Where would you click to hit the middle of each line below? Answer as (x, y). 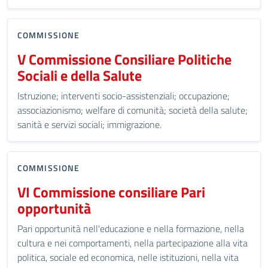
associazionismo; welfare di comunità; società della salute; (133, 110)
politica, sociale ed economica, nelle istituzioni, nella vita (128, 257)
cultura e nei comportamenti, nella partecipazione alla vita (133, 243)
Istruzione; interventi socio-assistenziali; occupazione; (124, 96)
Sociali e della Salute (80, 75)
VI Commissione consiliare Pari (111, 192)
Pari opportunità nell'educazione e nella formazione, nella (131, 229)
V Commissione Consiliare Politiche (124, 59)
